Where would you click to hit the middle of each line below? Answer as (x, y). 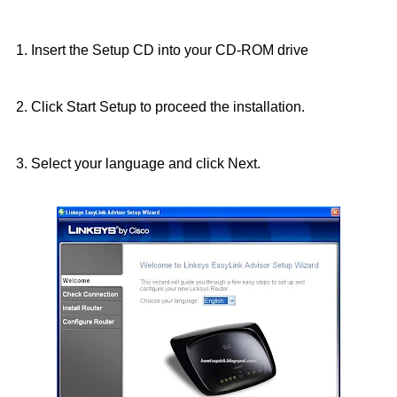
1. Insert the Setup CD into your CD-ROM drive (162, 51)
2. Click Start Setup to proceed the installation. (160, 107)
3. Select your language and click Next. (138, 164)
